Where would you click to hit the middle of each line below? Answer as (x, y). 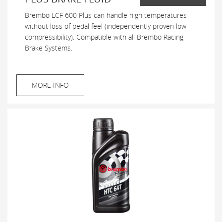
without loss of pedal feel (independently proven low (106, 26)
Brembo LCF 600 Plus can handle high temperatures (106, 15)
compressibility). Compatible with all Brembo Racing (104, 37)
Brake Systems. (49, 48)
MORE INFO (50, 85)
